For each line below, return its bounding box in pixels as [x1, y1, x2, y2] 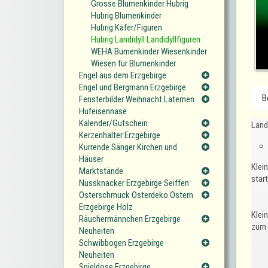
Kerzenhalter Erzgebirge [79, 130, 160, 141]
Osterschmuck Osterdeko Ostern [79, 190, 193, 201]
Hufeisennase [79, 106, 127, 117]
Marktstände [79, 166, 123, 177]
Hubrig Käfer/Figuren [91, 22, 162, 33]
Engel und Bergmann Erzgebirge [79, 82, 186, 93]
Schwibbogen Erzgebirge [79, 237, 164, 249]
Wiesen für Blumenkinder [91, 58, 176, 69]
